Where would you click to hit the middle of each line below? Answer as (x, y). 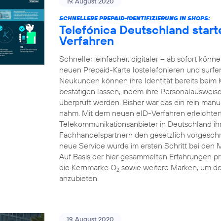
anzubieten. (79, 178)
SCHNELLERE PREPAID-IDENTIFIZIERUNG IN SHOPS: (135, 18)
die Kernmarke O (88, 167)
